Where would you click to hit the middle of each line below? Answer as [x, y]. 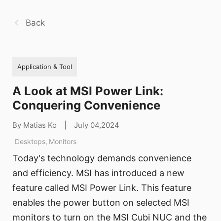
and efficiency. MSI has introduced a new [98, 173]
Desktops [30, 141]
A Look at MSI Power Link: [88, 91]
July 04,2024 [97, 125]
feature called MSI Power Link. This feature [102, 188]
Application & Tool [45, 66]
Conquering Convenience [86, 105]
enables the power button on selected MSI [101, 203]
